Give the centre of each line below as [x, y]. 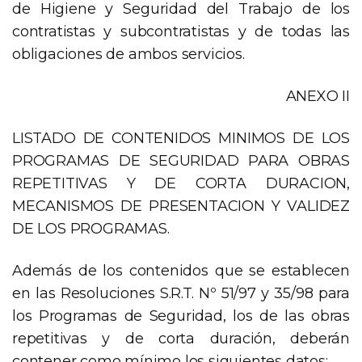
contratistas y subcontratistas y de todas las [181, 32]
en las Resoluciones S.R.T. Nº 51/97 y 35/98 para [181, 294]
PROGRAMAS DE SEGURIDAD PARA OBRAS [181, 161]
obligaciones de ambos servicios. [128, 55]
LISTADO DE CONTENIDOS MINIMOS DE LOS [181, 139]
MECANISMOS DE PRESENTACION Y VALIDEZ [181, 206]
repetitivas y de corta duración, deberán [181, 339]
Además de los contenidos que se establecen [181, 271]
